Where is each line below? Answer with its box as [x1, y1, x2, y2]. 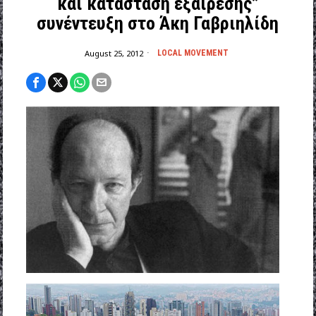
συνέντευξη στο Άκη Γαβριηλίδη [37, 13, 279, 35]
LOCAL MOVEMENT [157, 48, 229, 59]
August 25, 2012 [84, 47, 143, 59]
